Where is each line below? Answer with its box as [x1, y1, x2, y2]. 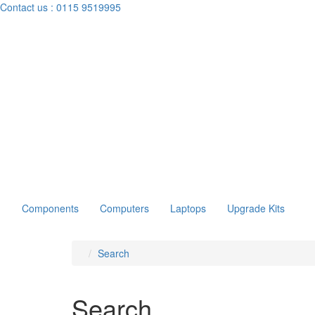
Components [22, 200, 79, 215]
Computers [100, 200, 149, 215]
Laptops [170, 200, 206, 215]
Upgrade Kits [227, 200, 285, 215]
